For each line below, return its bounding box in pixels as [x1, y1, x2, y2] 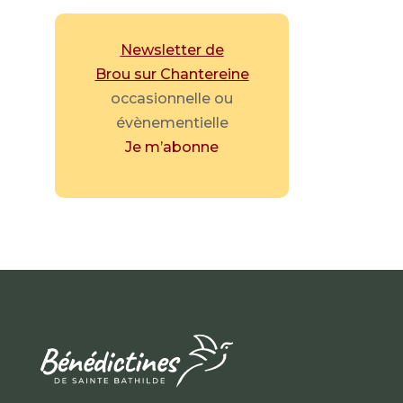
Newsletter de [120, 41, 224, 59]
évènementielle [115, 114, 228, 132]
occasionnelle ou [111, 90, 233, 108]
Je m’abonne [125, 139, 219, 157]
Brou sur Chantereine [94, 66, 249, 84]
